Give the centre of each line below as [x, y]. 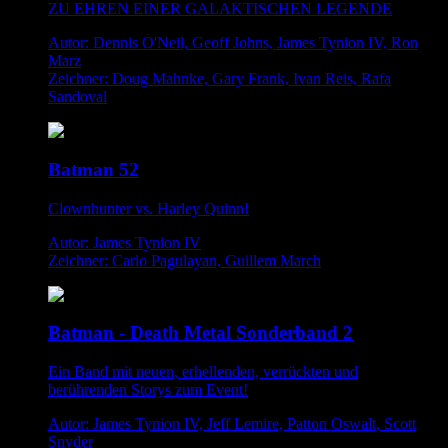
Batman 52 [93, 169]
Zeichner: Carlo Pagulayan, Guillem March [184, 260]
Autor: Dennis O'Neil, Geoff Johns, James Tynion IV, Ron [233, 43]
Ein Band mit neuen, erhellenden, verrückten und [203, 372]
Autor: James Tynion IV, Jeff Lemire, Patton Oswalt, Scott [232, 424]
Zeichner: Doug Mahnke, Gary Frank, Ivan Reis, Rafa [219, 79]
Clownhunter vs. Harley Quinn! [148, 208]
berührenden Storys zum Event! [148, 390]
